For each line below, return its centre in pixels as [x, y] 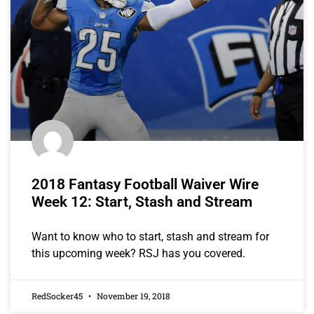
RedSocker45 [58, 295]
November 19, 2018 [132, 295]
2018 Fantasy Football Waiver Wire [145, 184]
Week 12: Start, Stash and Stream [142, 202]
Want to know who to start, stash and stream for [150, 236]
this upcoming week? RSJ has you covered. [138, 253]
